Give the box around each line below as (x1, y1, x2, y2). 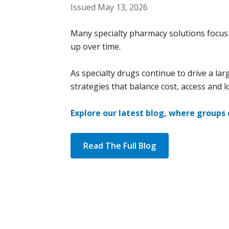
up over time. (71, 40, 121, 52)
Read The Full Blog (83, 140, 156, 151)
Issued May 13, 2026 (71, 1, 148, 13)
